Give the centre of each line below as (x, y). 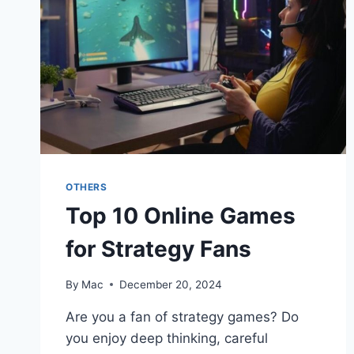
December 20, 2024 (171, 284)
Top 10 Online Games (181, 215)
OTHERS (87, 186)
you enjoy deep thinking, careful (167, 338)
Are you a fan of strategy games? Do (182, 316)
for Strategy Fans (158, 249)
